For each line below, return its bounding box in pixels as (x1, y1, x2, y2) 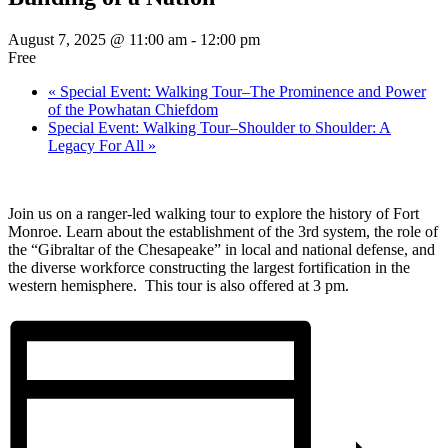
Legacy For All (48, 136, 148, 154)
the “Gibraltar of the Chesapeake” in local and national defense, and (8, 240, 435, 258)
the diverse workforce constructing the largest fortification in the (8, 258, 410, 276)
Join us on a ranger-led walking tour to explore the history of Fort (8, 204, 419, 222)
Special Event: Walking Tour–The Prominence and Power (56, 82, 426, 100)
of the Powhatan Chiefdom (48, 100, 218, 118)
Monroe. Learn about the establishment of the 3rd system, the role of (8, 222, 438, 240)
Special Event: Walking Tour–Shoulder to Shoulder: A (48, 118, 391, 136)
